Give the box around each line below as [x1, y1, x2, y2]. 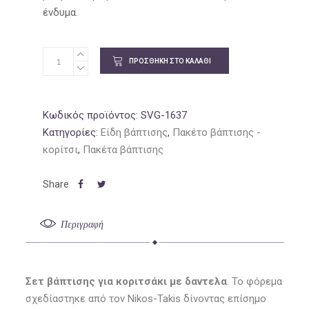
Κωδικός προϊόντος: [42, 109, 141, 122]
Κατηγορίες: [42, 126, 101, 139]
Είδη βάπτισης [100, 126, 168, 139]
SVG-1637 [140, 109, 187, 122]
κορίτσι [42, 143, 78, 157]
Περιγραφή [57, 217, 103, 231]
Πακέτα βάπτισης [82, 143, 163, 157]
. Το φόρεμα [226, 275, 282, 288]
